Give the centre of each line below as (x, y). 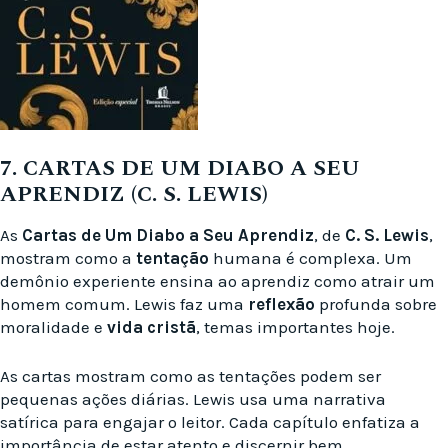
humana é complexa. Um (310, 258)
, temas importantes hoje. (295, 327)
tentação (172, 258)
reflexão (281, 304)
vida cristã (151, 327)
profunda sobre (376, 304)
